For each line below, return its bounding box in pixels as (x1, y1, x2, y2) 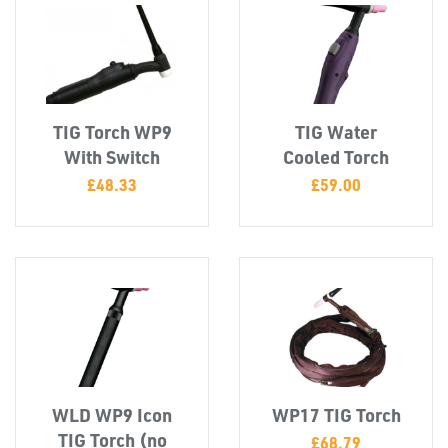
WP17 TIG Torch (271, 402, 401, 426)
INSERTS (9, 18, 81, 42)
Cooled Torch (283, 144, 389, 168)
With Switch (64, 144, 160, 168)
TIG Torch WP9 (52, 119, 172, 143)
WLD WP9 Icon (52, 402, 172, 426)
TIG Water (295, 119, 377, 143)
